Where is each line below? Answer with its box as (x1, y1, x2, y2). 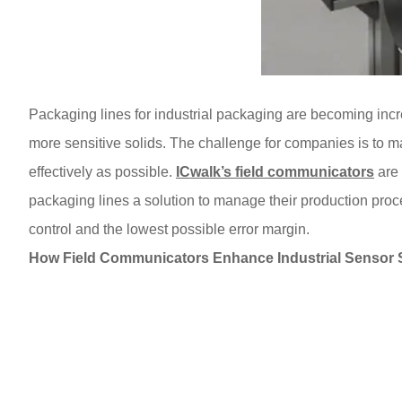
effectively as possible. (29, 164, 176, 179)
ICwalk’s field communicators (176, 164, 374, 179)
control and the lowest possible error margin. (29, 222, 310, 237)
